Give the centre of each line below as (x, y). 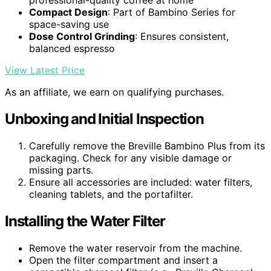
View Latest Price (45, 70)
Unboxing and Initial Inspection (104, 119)
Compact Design (68, 12)
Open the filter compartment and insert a (123, 260)
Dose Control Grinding (82, 37)
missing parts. (61, 170)
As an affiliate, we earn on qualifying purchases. (114, 92)
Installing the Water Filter (85, 221)
